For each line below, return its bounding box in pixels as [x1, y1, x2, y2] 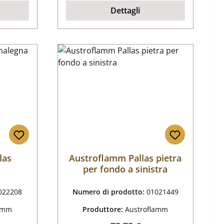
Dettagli [110, 5, 140, 16]
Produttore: [82, 204, 125, 214]
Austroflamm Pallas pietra [69, 152, 182, 164]
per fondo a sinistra [83, 163, 168, 175]
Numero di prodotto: [72, 187, 146, 197]
